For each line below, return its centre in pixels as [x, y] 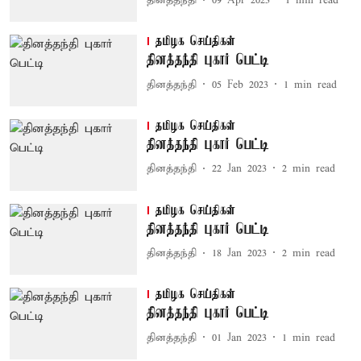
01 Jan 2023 [239, 338]
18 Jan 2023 [239, 254]
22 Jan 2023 [239, 169]
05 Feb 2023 [240, 85]
